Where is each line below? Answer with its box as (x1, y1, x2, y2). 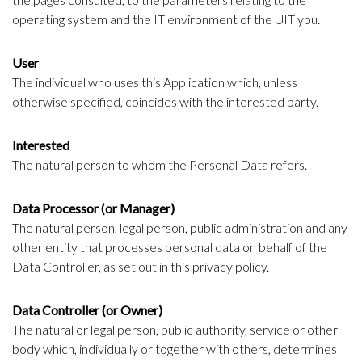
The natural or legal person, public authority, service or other (12, 322, 338, 338)
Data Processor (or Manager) (12, 200, 175, 217)
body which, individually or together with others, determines (12, 341, 337, 357)
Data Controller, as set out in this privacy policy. (12, 259, 269, 275)
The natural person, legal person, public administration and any (12, 220, 347, 236)
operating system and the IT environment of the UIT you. (12, 11, 320, 27)
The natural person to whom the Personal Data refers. (12, 157, 307, 173)
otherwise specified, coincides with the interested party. (12, 94, 318, 110)
